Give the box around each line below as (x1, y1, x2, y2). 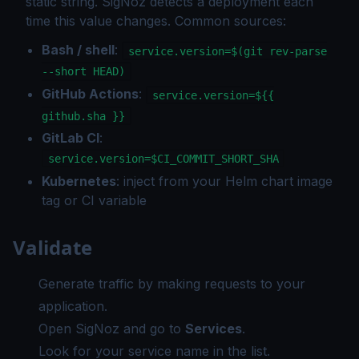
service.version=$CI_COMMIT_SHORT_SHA (47, 151, 279, 165)
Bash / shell (42, 41, 115, 58)
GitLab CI (42, 130, 99, 147)
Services (185, 320, 242, 337)
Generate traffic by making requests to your (38, 275, 305, 292)
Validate (13, 233, 92, 260)
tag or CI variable (42, 192, 147, 208)
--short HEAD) (42, 65, 125, 78)
